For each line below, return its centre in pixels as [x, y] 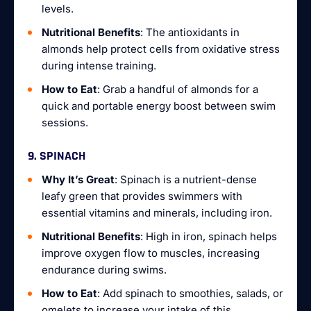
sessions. [65, 123]
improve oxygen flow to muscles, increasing [151, 253]
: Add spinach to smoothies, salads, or [190, 293]
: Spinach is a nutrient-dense [186, 179]
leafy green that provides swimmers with [142, 196]
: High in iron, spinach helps [209, 236]
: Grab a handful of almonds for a [178, 89]
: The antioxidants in [190, 32]
